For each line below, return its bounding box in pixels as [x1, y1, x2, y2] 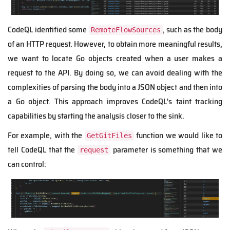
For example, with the [8, 128, 85, 142]
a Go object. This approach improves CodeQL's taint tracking [8, 94, 222, 108]
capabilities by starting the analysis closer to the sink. [8, 109, 184, 122]
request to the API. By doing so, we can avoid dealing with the [8, 66, 222, 79]
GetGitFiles [86, 131, 132, 140]
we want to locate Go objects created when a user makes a [8, 51, 222, 65]
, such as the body [162, 23, 223, 36]
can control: [8, 157, 46, 170]
